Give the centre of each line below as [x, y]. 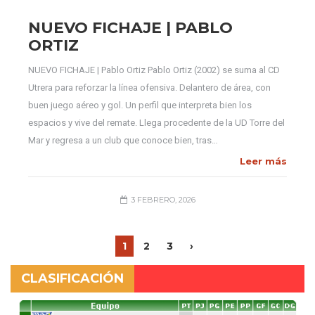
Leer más [263, 161]
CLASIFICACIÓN [72, 278]
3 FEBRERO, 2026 [163, 200]
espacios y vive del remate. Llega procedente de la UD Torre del [156, 123]
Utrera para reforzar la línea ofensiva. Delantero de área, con [149, 88]
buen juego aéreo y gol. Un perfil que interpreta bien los [140, 105]
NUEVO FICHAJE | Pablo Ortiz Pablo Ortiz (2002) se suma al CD [154, 70]
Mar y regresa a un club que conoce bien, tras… [123, 140]
